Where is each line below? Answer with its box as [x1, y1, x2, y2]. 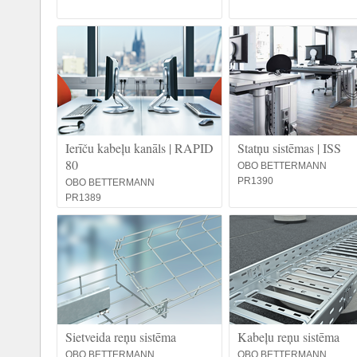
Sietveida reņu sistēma [65, 328, 176, 345]
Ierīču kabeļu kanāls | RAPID [65, 139, 214, 156]
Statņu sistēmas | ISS [237, 139, 341, 156]
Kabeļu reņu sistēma [237, 328, 339, 345]
